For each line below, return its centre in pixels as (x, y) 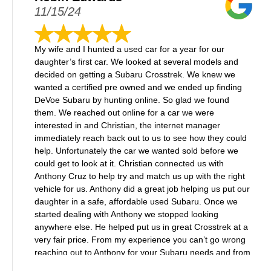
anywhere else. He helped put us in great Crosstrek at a (141, 227)
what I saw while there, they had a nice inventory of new (141, 265)
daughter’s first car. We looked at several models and (136, 62)
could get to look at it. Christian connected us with (129, 163)
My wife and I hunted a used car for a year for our (129, 49)
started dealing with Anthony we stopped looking (126, 214)
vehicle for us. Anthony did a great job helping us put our (142, 189)
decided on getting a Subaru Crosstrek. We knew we (135, 74)
